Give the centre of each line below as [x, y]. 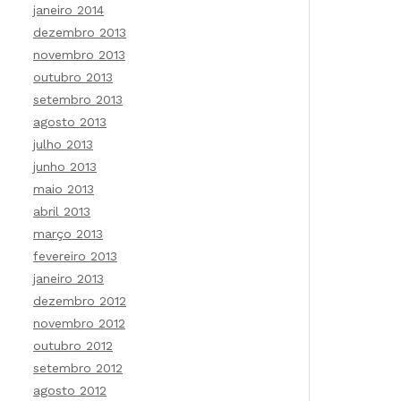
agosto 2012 [70, 390]
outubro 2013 [73, 77]
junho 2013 [65, 166]
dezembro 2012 [80, 301]
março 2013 [68, 234]
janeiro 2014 [68, 10]
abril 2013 [62, 211]
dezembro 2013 [80, 32]
